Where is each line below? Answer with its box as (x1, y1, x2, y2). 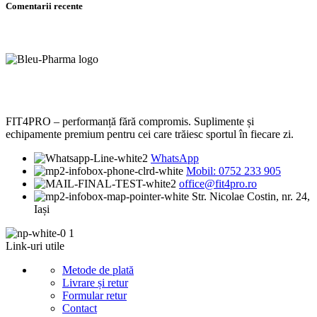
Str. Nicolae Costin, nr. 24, (192, 190, 310, 203)
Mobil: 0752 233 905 (186, 165, 281, 178)
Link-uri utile (6, 240, 64, 253)
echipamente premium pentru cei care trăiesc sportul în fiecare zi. (6, 128, 294, 141)
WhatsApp (151, 152, 199, 165)
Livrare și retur (62, 277, 128, 289)
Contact (62, 302, 97, 315)
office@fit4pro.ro (179, 178, 257, 190)
